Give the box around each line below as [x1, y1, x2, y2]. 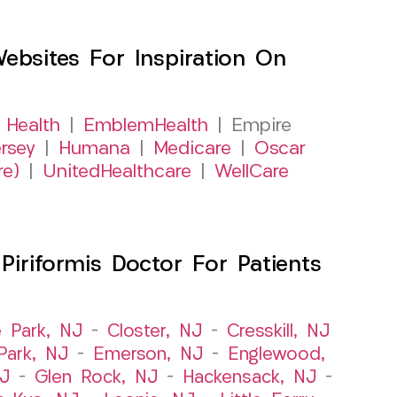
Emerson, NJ [92, 346, 203, 364]
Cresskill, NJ [227, 323, 330, 341]
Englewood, [227, 346, 325, 364]
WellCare [214, 162, 289, 182]
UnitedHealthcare [43, 162, 191, 182]
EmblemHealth [82, 116, 208, 136]
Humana [58, 139, 130, 159]
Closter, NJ [107, 323, 202, 341]
